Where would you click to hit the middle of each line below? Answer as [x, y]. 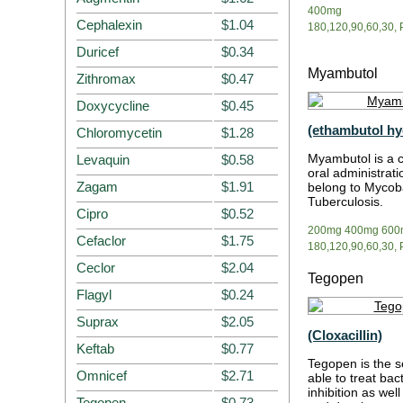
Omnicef [102, 376]
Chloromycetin [119, 133]
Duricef [98, 52]
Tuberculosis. [345, 201]
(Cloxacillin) [345, 335]
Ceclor [96, 268]
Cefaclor [101, 241]
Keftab [95, 349]
